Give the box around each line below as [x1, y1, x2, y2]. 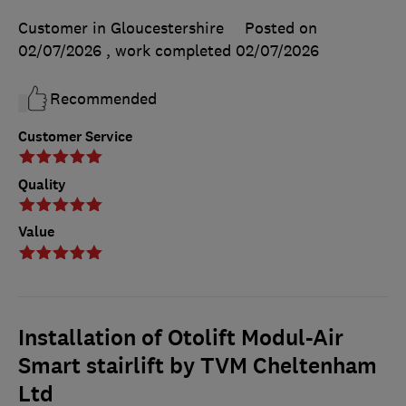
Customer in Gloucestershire [18, 17, 224, 38]
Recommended [50, 88, 157, 109]
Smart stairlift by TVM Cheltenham [18, 352, 377, 382]
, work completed [106, 40, 236, 61]
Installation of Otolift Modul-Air [18, 324, 343, 353]
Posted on [245, 17, 317, 38]
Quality [18, 174, 66, 194]
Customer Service [18, 126, 132, 146]
